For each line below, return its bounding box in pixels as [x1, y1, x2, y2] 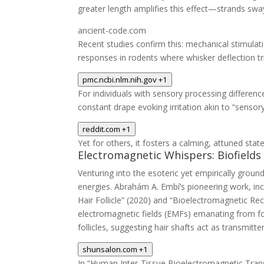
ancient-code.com [78, 25, 146, 36]
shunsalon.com [82, 244, 137, 255]
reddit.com [82, 124, 120, 134]
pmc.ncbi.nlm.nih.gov [82, 74, 157, 85]
